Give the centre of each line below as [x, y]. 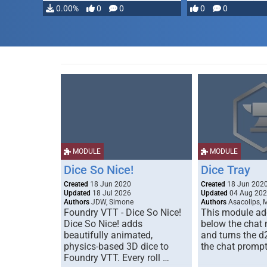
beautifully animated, [108, 235]
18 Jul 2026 [111, 193]
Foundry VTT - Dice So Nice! [122, 212]
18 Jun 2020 [110, 184]
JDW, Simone [111, 202]
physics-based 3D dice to [116, 246]
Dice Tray [226, 170]
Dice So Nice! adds [103, 224]
